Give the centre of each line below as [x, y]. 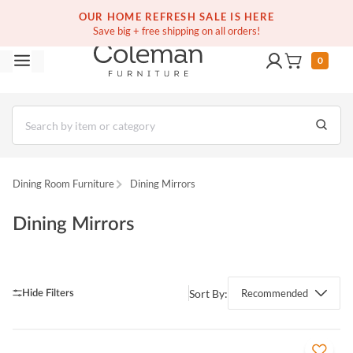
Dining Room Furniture [63, 184]
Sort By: [208, 293]
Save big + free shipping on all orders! [176, 31]
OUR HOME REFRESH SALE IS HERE [176, 17]
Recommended [275, 293]
